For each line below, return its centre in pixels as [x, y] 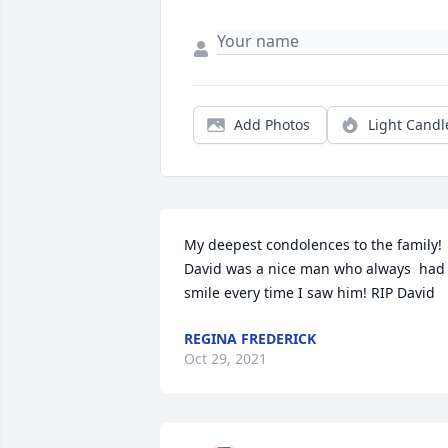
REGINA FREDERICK [250, 339]
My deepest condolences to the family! [313, 245]
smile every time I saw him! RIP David [309, 293]
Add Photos [272, 125]
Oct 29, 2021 [225, 359]
